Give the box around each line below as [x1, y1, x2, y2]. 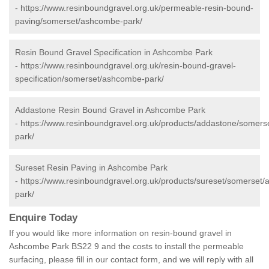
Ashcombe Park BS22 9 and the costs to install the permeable [9, 241, 244, 252]
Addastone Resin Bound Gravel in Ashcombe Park [15, 105, 205, 115]
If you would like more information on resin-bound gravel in [9, 228, 232, 238]
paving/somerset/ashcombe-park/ [15, 16, 142, 26]
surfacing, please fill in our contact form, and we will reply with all [9, 255, 253, 265]
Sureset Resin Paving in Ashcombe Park [15, 163, 168, 173]
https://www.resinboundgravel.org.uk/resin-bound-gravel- [20, 61, 236, 71]
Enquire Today [9, 212, 77, 224]
